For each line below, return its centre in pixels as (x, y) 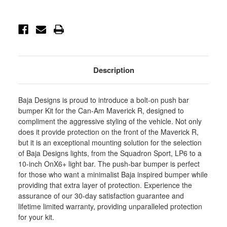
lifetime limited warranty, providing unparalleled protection (110, 206)
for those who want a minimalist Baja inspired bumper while (113, 175)
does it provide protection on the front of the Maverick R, (109, 132)
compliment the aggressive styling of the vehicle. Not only (110, 121)
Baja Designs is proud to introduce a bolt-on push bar (104, 100)
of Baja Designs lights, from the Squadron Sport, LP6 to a (110, 153)
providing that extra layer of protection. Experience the (105, 185)
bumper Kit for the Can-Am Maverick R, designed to (101, 111)
